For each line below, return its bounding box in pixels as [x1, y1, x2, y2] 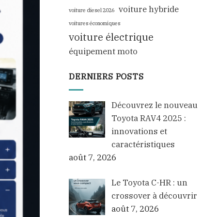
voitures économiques [69, 20, 121, 27]
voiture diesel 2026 [69, 7, 114, 14]
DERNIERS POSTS [69, 71, 144, 82]
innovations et [111, 125, 167, 137]
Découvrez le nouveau [111, 99, 198, 110]
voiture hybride [119, 4, 179, 15]
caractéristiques [111, 139, 175, 150]
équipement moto [69, 46, 138, 57]
